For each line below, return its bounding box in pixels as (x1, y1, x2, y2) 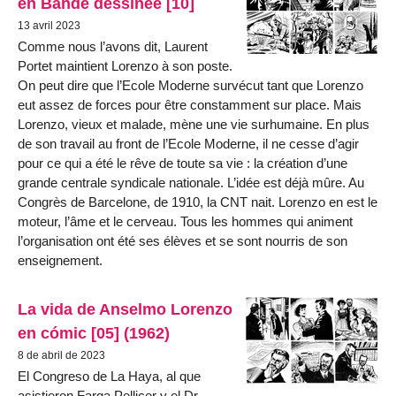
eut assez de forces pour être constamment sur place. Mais (18, 96, 362, 112)
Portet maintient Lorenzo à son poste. (18, 57, 232, 73)
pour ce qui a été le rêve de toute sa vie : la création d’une (18, 155, 347, 171)
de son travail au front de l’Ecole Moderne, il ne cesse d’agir (18, 135, 359, 151)
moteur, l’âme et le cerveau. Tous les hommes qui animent (18, 213, 353, 229)
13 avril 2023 (18, 19, 80, 32)
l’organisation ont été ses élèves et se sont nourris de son (18, 232, 347, 248)
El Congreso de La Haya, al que (18, 369, 201, 385)
